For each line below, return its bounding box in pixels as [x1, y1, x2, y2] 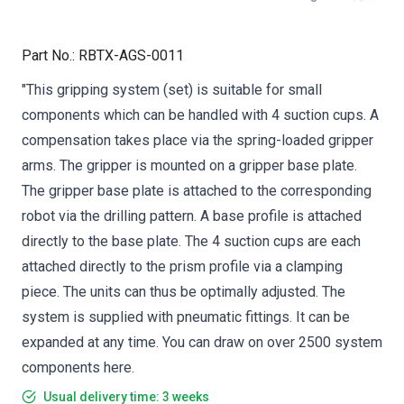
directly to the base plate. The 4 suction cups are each [22, 233, 361, 250]
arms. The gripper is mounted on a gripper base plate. [22, 157, 357, 174]
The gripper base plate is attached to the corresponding [22, 182, 372, 199]
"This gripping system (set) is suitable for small [22, 81, 322, 98]
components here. [22, 359, 134, 376]
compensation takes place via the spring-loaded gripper [22, 132, 373, 149]
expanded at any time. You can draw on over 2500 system [22, 334, 382, 351]
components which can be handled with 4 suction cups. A [22, 106, 379, 124]
